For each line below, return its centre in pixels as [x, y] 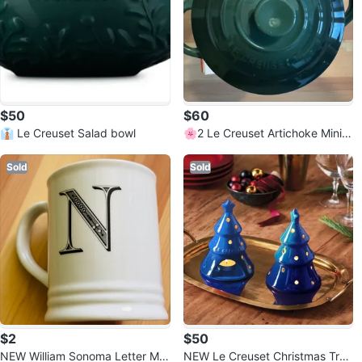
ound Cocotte [219, 149]
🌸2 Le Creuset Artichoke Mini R [252, 133]
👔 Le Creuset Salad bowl [107, 133]
